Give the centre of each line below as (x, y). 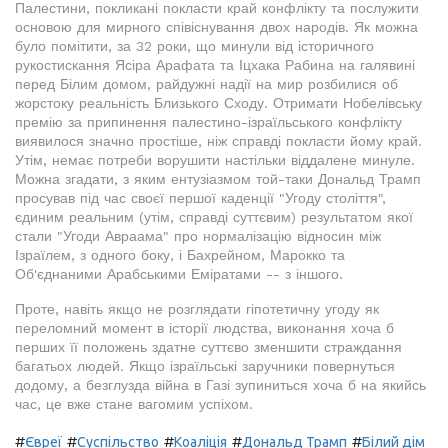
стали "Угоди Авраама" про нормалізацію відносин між (198, 236)
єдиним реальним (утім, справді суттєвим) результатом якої (214, 217)
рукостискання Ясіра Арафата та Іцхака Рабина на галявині (215, 65)
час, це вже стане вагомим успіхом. (134, 404)
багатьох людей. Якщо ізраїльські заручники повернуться (205, 366)
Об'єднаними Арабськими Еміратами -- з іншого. (179, 274)
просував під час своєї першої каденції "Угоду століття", (200, 198)
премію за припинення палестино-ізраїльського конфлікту (208, 122)
